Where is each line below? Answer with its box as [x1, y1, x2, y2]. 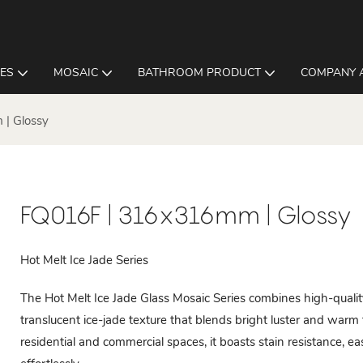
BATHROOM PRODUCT [138, 65, 261, 80]
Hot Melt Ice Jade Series [20, 251, 148, 268]
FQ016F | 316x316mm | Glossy [20, 199, 352, 229]
